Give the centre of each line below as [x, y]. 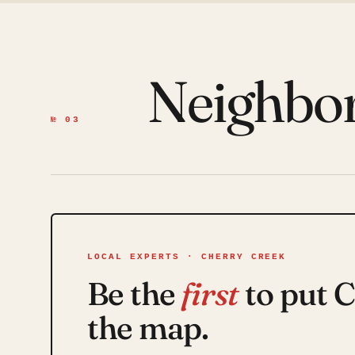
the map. [148, 328]
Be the [134, 294]
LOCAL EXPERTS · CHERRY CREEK [187, 257]
